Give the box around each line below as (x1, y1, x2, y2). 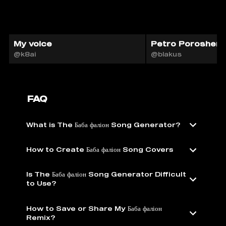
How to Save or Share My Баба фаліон (26, 204, 162, 212)
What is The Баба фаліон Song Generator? (26, 121, 180, 129)
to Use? (26, 180, 56, 188)
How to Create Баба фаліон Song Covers (26, 146, 173, 154)
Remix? (26, 213, 55, 221)
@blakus (150, 50, 182, 58)
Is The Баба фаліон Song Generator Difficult (26, 171, 186, 179)
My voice (14, 39, 52, 48)
